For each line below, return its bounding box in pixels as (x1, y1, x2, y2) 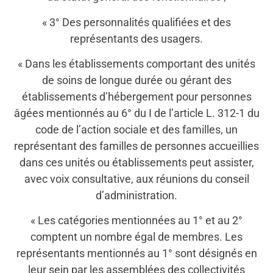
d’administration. (96, 188, 177, 202)
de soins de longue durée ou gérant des (41, 73, 232, 87)
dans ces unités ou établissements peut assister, (19, 155, 254, 169)
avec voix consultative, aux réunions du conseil (24, 172, 249, 185)
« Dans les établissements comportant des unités (18, 57, 255, 70)
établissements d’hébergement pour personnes (21, 90, 252, 103)
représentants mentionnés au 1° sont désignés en (16, 247, 257, 260)
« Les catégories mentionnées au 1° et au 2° (30, 214, 243, 227)
